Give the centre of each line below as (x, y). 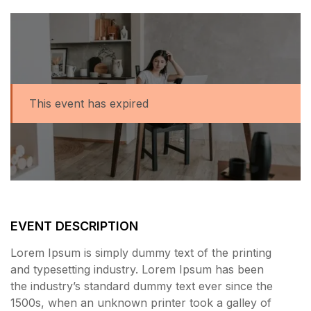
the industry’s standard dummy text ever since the (142, 286)
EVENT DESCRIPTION (74, 226)
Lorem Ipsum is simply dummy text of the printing (141, 253)
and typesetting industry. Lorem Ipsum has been (137, 270)
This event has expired (89, 103)
